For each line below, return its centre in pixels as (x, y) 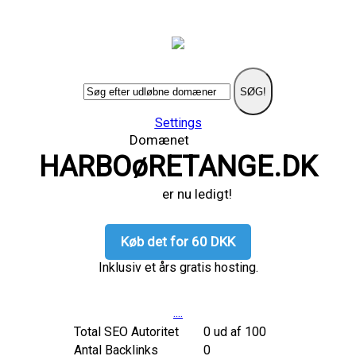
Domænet (178, 140)
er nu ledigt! (178, 194)
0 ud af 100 (234, 332)
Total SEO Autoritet (126, 332)
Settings (178, 123)
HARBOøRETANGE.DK (178, 167)
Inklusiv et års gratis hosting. (178, 267)
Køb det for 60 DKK (178, 242)
